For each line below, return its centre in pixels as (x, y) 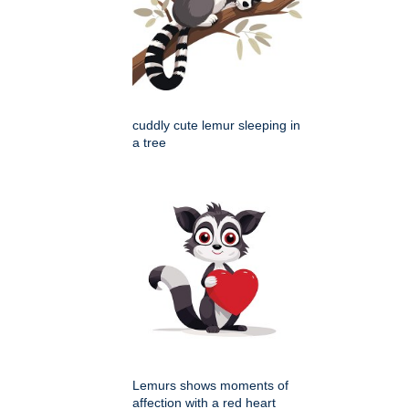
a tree (149, 143)
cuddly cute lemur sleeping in (216, 126)
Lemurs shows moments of (210, 386)
